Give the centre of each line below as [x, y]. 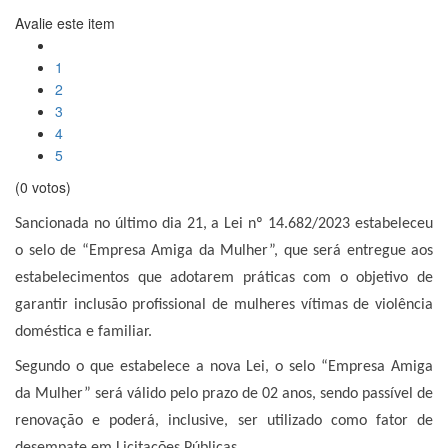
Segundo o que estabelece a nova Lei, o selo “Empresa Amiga [224, 367]
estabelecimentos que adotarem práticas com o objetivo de [224, 278]
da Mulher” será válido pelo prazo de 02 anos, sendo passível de [224, 394]
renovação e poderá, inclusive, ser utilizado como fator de [224, 421]
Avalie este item [65, 23]
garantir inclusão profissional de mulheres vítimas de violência [224, 305]
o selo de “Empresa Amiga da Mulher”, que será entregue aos [224, 251]
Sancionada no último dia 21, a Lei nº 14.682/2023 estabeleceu [224, 224]
